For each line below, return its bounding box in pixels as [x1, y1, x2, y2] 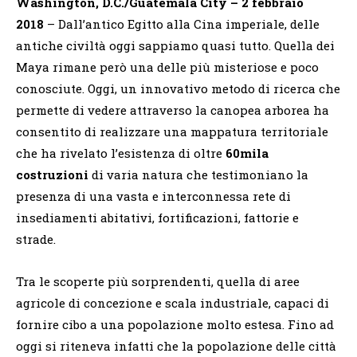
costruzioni [16, 167, 92, 183]
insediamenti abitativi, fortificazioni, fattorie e [16, 210, 299, 226]
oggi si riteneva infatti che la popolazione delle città [16, 338, 336, 355]
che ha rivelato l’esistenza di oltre [16, 145, 226, 162]
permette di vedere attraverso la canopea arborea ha [16, 102, 329, 119]
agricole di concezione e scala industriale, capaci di [16, 295, 329, 312]
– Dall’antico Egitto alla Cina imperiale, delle [47, 16, 320, 33]
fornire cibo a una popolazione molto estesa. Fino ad [16, 316, 334, 333]
